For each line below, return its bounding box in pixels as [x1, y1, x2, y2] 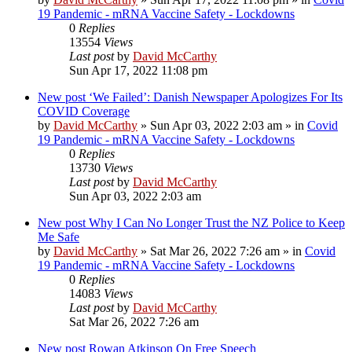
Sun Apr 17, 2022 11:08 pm [69, 63, 207, 77]
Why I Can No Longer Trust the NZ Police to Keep [89, 215, 345, 229]
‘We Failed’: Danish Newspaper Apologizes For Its [89, 90, 343, 104]
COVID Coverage [38, 104, 130, 118]
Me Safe [38, 229, 79, 244]
